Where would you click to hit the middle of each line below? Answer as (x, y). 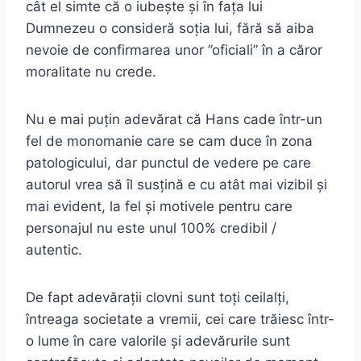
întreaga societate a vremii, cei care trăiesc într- (180, 320)
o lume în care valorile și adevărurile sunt (158, 341)
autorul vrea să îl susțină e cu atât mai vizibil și (176, 185)
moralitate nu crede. (91, 72)
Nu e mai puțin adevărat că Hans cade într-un (174, 120)
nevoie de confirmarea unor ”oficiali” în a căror (174, 50)
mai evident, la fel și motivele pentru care (159, 207)
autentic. (54, 250)
